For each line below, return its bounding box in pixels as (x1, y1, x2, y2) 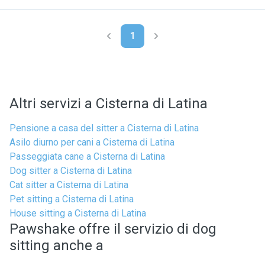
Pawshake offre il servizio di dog (9, 221, 216, 237)
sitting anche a (9, 237, 104, 254)
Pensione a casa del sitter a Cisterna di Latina (9, 122, 199, 134)
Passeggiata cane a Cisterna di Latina (9, 151, 165, 162)
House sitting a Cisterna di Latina (9, 208, 146, 219)
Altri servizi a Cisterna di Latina (9, 95, 208, 112)
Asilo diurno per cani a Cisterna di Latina (9, 137, 174, 148)
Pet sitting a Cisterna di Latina (9, 193, 134, 205)
